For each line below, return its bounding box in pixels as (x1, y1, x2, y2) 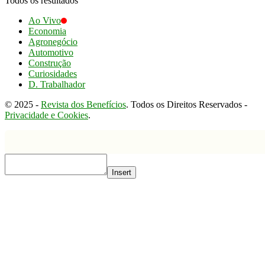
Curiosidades (28, 68, 77, 79)
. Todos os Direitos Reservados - (126, 99, 247, 109)
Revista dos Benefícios (41, 99, 126, 109)
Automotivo (28, 47, 73, 57)
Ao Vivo (28, 15, 61, 25)
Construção (28, 57, 71, 68)
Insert (112, 167, 131, 177)
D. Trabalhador (28, 79, 85, 89)
